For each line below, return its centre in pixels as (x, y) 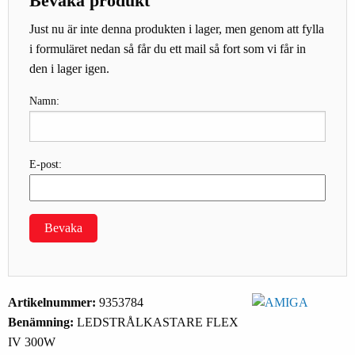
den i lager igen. (69, 69)
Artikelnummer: (53, 302)
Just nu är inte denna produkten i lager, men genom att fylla (177, 29)
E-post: (46, 165)
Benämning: (42, 322)
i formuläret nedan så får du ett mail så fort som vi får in (168, 49)
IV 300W (32, 342)
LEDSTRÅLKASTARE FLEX (158, 322)
